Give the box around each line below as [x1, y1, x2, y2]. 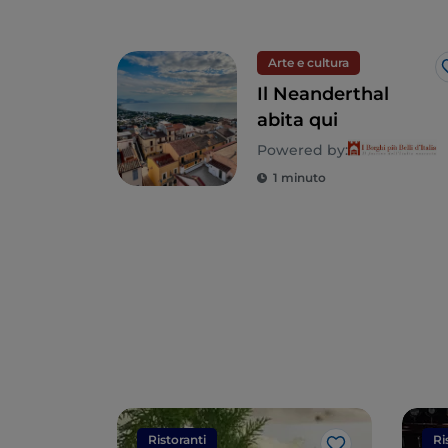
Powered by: [257, 141, 348, 160]
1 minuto [273, 170, 326, 186]
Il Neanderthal [257, 83, 389, 106]
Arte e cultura [268, 55, 349, 71]
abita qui [257, 109, 338, 132]
